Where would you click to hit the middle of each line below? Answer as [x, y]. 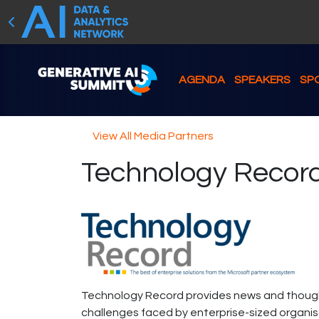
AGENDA [202, 80]
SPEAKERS [262, 80]
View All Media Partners [153, 136]
